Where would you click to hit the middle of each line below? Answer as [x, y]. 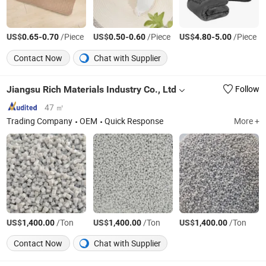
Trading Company [40, 121]
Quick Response [134, 121]
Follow [247, 89]
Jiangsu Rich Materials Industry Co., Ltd [92, 89]
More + [246, 121]
